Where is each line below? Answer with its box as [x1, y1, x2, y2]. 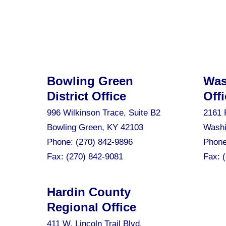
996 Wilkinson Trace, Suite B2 [46, 108, 160, 118]
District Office [46, 89, 126, 103]
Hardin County [46, 185, 131, 199]
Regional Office [46, 200, 136, 214]
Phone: [46, 137, 76, 147]
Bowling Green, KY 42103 [46, 123, 143, 132]
